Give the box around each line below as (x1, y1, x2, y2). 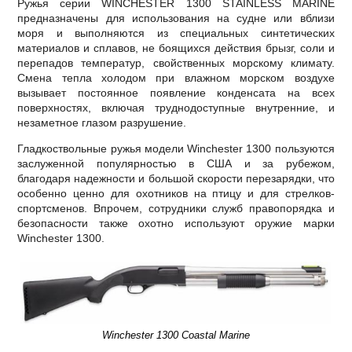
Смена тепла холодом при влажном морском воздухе (17, 71, 335, 85)
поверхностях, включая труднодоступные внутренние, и (17, 101, 335, 115)
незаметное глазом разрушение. (17, 116, 187, 130)
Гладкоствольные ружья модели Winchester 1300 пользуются (17, 142, 335, 156)
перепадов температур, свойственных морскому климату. (17, 57, 335, 70)
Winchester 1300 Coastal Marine (101, 329, 250, 342)
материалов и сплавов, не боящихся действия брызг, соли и (17, 42, 335, 55)
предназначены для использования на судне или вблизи (17, 12, 335, 25)
